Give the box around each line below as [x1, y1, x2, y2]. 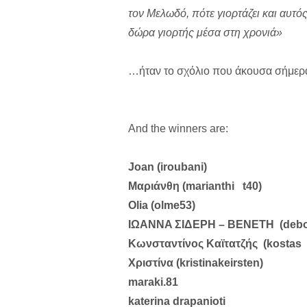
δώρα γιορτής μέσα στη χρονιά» [128, 26, 282, 38]
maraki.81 [128, 275, 178, 288]
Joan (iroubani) [128, 160, 207, 173]
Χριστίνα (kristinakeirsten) [128, 256, 263, 269]
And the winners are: [128, 122, 228, 134]
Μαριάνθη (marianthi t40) [128, 180, 262, 192]
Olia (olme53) [128, 199, 195, 211]
